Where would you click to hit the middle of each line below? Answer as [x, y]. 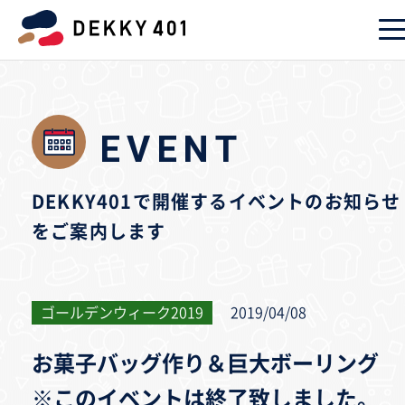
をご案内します [99, 231]
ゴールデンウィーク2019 [122, 313]
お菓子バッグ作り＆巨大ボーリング [205, 363]
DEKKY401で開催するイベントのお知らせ [217, 202]
